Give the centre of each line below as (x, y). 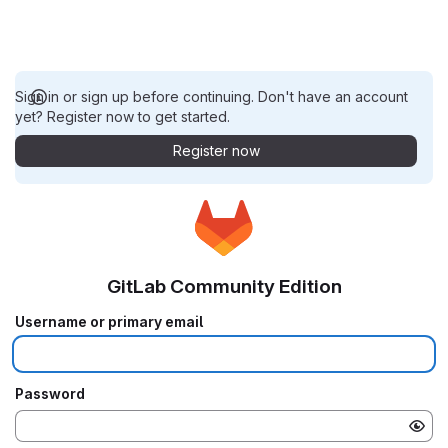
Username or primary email (109, 321)
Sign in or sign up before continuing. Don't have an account (211, 96)
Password (50, 393)
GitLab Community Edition (224, 286)
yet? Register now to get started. (122, 116)
